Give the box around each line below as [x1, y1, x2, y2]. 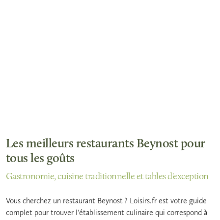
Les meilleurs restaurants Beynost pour [6, 137, 205, 150]
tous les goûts [6, 152, 75, 165]
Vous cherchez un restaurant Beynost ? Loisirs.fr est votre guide [6, 195, 207, 205]
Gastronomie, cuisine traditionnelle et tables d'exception [6, 172, 209, 182]
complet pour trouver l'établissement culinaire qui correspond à [6, 207, 207, 217]
